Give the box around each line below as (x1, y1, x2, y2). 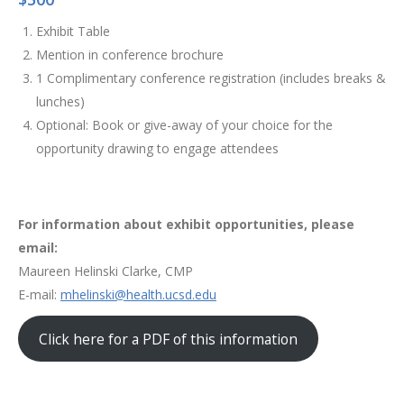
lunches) (36, 93, 85, 110)
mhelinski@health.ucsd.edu (60, 286, 216, 303)
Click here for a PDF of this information (38, 328, 298, 349)
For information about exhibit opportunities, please (18, 216, 354, 233)
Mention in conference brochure (36, 46, 224, 63)
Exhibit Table (36, 23, 110, 40)
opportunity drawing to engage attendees (36, 140, 279, 157)
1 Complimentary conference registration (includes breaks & (36, 69, 386, 87)
